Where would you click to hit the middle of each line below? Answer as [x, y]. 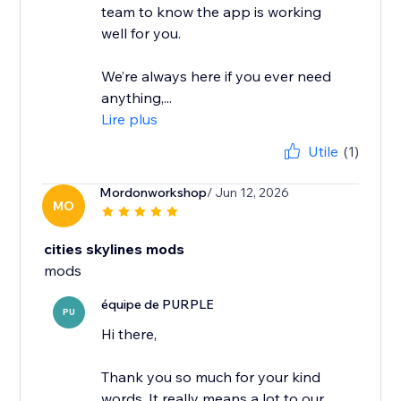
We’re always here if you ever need [217, 77]
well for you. [141, 34]
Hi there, [129, 334]
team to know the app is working [212, 12]
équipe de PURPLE [158, 305]
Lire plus [130, 119]
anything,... [137, 98]
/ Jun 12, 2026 [248, 193]
